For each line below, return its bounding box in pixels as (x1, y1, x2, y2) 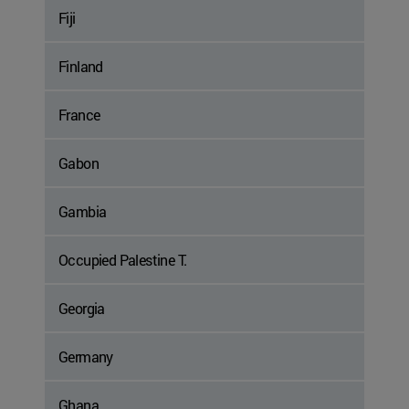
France (58, 105, 100, 125)
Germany (58, 347, 113, 367)
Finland (58, 57, 103, 77)
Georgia (58, 299, 105, 319)
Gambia (58, 202, 107, 222)
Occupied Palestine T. (58, 250, 187, 270)
